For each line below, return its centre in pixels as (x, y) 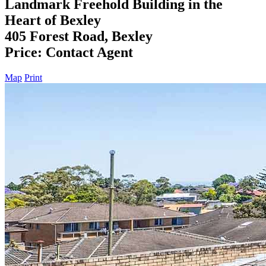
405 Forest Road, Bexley (79, 36)
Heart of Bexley (53, 20)
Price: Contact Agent (69, 52)
